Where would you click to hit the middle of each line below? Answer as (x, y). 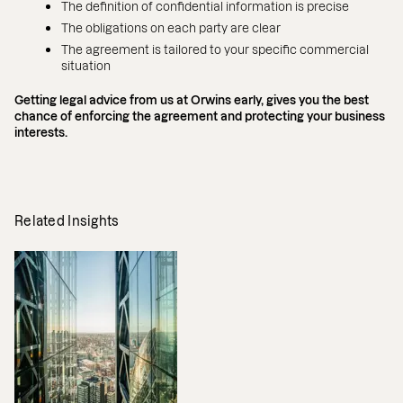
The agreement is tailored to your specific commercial (215, 49)
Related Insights (67, 221)
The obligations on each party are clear (171, 28)
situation (86, 66)
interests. (41, 132)
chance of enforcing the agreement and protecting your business (200, 116)
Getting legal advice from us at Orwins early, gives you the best (192, 100)
